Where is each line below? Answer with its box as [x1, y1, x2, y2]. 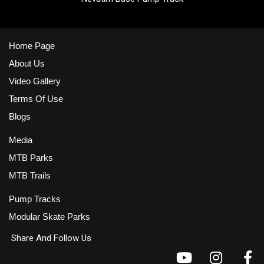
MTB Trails [9, 170, 51, 180]
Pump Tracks [9, 193, 61, 204]
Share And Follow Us [9, 232, 91, 243]
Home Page [9, 40, 55, 51]
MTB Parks [9, 152, 53, 163]
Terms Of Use [9, 93, 63, 104]
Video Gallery [9, 75, 61, 86]
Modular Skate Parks [9, 211, 90, 222]
